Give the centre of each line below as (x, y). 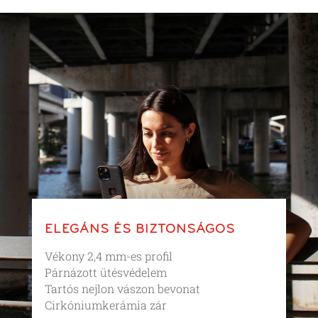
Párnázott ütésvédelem (105, 272)
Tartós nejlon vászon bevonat (122, 288)
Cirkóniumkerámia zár (105, 305)
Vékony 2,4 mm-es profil (108, 256)
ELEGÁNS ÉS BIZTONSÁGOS (139, 229)
